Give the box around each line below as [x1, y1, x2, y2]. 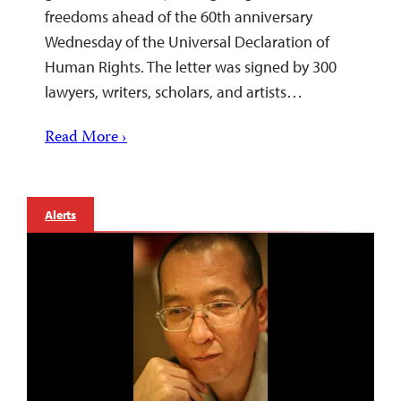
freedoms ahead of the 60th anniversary [45, 6, 312, 28]
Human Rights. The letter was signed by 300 [45, 56, 337, 78]
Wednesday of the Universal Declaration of [45, 31, 329, 53]
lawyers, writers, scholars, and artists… [45, 81, 303, 103]
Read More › [45, 125, 127, 152]
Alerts [45, 207, 77, 224]
